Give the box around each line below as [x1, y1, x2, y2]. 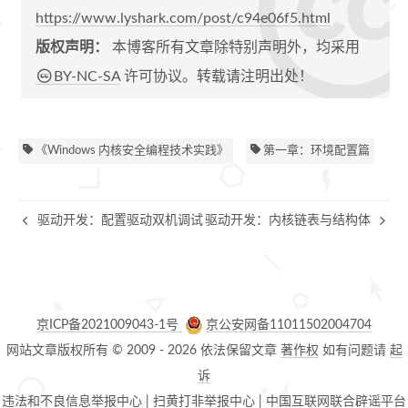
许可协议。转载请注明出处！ [120, 68, 313, 84]
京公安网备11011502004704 [206, 319, 372, 331]
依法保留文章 [199, 344, 280, 357]
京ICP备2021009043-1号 [36, 319, 182, 331]
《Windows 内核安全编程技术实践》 [33, 144, 229, 157]
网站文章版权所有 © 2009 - [5, 344, 168, 357]
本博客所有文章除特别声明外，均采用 [112, 39, 360, 55]
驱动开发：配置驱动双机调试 [34, 213, 203, 227]
